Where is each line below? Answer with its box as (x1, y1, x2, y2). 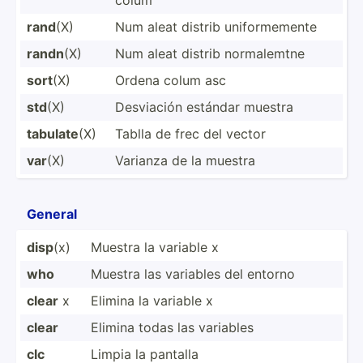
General (27, 205, 77, 222)
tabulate (27, 125, 79, 142)
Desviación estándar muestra (115, 98, 293, 115)
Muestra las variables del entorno (91, 265, 295, 282)
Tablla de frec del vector (115, 125, 266, 142)
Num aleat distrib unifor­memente (115, 18, 317, 35)
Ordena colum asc (115, 71, 226, 88)
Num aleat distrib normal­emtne (115, 45, 305, 62)
